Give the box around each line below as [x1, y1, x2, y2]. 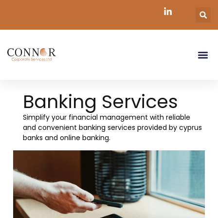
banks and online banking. [22, 133, 110, 143]
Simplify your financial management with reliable [22, 112, 190, 123]
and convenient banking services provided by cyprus [22, 123, 202, 133]
